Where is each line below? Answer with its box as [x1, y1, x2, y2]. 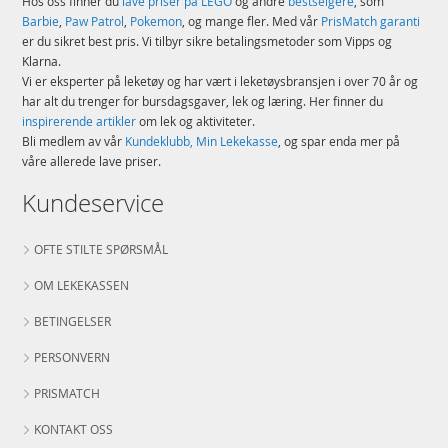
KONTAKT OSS [34, 420, 114, 437]
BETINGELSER [34, 312, 112, 329]
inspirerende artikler [22, 112, 137, 129]
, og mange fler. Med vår [182, 12, 322, 29]
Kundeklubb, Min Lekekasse [125, 132, 279, 149]
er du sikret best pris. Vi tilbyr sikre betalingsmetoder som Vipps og [22, 32, 393, 49]
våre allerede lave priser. [22, 152, 162, 169]
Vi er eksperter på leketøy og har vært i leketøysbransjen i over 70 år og [22, 72, 419, 89]
